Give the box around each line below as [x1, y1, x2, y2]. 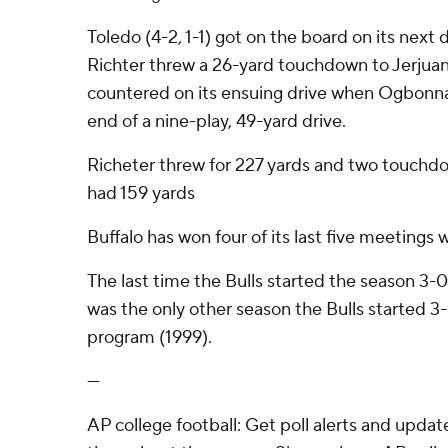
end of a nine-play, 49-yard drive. [87, 110, 346, 133]
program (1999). [87, 326, 212, 349]
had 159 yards [87, 182, 195, 205]
